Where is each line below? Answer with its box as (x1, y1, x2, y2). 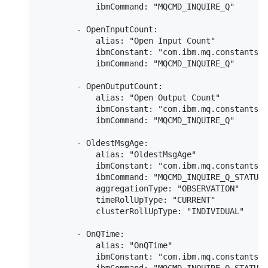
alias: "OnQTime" (38, 240, 172, 251)
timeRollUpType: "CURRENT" (38, 195, 215, 205)
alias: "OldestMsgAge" (38, 150, 196, 160)
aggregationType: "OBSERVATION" (38, 184, 239, 194)
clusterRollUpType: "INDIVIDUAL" (38, 206, 244, 217)
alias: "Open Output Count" (38, 93, 220, 103)
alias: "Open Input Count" (38, 36, 215, 46)
